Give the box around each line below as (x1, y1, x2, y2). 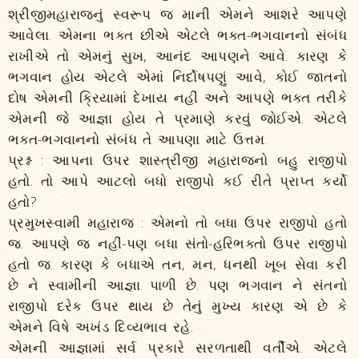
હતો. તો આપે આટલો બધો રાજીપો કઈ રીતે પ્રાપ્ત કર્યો (8, 171, 347, 190)
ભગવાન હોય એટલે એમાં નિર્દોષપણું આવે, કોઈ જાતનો (8, 67, 347, 86)
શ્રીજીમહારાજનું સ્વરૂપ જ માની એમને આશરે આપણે (8, 5, 347, 23)
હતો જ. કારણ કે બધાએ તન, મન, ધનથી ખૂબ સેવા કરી (8, 255, 347, 273)
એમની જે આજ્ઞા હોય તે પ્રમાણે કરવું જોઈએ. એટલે (8, 109, 347, 127)
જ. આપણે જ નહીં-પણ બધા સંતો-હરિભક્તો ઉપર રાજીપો (8, 234, 347, 252)
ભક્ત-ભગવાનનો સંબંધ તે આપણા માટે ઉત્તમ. (8, 130, 268, 148)
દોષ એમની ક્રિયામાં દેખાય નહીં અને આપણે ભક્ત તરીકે (8, 88, 347, 107)
